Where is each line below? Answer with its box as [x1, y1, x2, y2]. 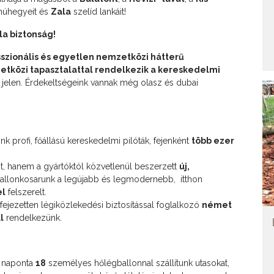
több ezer [191, 135, 234, 146]
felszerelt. [6, 187, 46, 197]
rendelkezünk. [4, 212, 62, 223]
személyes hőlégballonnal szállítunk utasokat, [46, 257, 229, 268]
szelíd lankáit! [71, 6, 126, 17]
